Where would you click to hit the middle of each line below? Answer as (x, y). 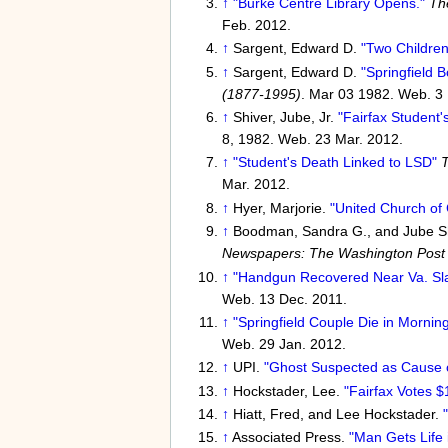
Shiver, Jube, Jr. (285, 116)
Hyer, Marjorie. (281, 207)
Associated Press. (290, 437)
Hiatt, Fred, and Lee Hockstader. (337, 414)
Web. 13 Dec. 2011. (284, 298)
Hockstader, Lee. (288, 390)
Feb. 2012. (256, 24)
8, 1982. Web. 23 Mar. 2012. (312, 138)
